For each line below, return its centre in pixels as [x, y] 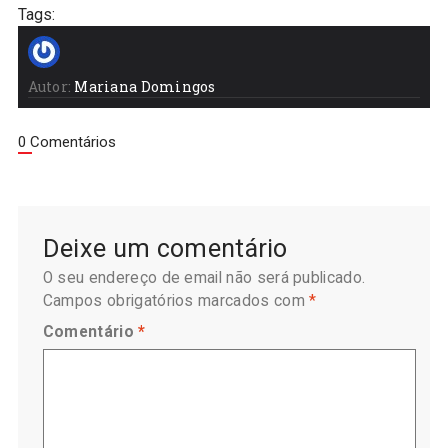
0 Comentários [66, 142]
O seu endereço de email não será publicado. [204, 278]
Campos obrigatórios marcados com [176, 301]
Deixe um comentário [165, 249]
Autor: [49, 87]
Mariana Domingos [145, 87]
